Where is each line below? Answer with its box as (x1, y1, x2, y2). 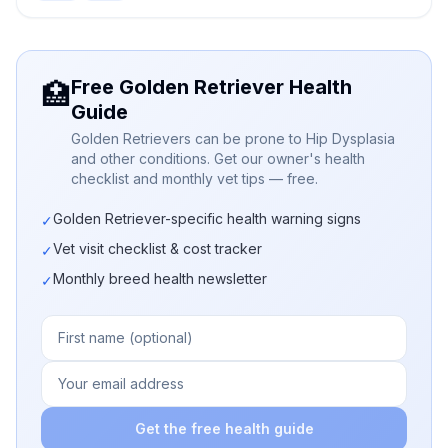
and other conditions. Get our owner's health (71, 150, 365, 167)
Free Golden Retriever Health (71, 75, 352, 99)
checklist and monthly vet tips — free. (71, 170, 318, 187)
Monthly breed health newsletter (53, 270, 267, 287)
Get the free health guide (134, 420, 314, 437)
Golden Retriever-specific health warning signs (53, 210, 361, 227)
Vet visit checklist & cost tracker (53, 240, 262, 257)
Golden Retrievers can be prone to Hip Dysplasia (71, 130, 395, 147)
